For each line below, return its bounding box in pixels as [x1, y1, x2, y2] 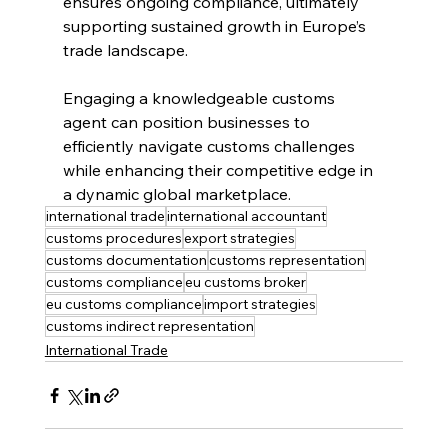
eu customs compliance [45, 295, 202, 314]
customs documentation [45, 251, 207, 270]
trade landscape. [62, 40, 188, 61]
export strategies [183, 229, 295, 248]
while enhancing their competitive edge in [62, 160, 377, 181]
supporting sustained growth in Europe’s [62, 16, 370, 37]
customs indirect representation [45, 317, 254, 336]
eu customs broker [184, 273, 306, 292]
